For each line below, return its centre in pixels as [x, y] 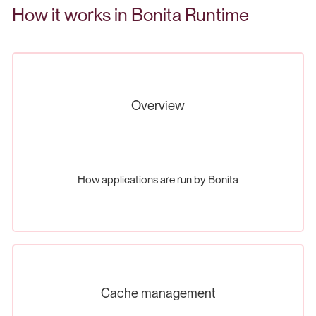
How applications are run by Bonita [158, 179]
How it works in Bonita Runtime [130, 14]
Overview [158, 105]
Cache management [158, 292]
